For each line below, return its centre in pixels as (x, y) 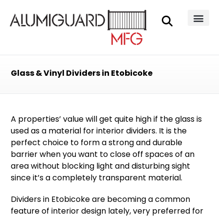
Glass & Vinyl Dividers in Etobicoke (82, 73)
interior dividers (126, 131)
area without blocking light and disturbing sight (101, 166)
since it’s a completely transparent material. (97, 177)
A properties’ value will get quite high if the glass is (107, 119)
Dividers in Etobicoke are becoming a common (101, 199)
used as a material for (54, 131)
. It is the (171, 131)
